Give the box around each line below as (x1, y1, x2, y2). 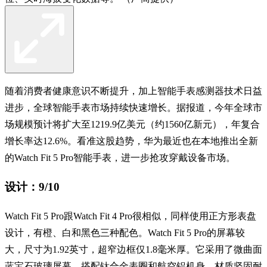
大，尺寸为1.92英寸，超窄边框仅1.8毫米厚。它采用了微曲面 (5, 244, 262, 255)
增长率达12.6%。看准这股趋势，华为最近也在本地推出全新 (5, 135, 258, 146)
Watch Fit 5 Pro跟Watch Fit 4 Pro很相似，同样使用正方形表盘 (5, 211, 256, 222)
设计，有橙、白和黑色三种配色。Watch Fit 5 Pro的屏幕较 (5, 228, 245, 238)
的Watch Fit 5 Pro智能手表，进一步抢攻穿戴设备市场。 (5, 152, 235, 163)
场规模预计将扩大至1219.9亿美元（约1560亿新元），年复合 (5, 119, 260, 129)
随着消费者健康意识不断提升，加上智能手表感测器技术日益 (5, 85, 262, 96)
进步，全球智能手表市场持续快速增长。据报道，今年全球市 (5, 102, 262, 113)
